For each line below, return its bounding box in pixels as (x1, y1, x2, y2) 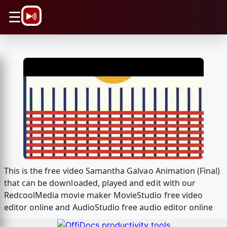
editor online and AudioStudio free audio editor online (4, 202, 213, 213)
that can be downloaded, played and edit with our (4, 177, 196, 189)
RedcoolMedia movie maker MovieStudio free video (4, 190, 203, 201)
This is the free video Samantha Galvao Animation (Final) (4, 165, 220, 177)
